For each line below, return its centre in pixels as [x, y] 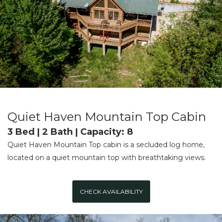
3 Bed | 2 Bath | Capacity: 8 [70, 132]
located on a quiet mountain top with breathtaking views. [107, 158]
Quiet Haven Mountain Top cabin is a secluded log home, [106, 145]
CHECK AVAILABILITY [111, 191]
